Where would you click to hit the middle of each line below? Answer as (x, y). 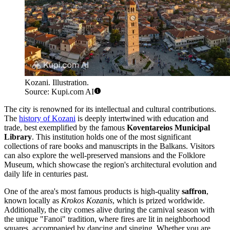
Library (18, 137)
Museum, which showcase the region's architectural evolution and (110, 165)
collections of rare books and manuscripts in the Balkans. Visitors (109, 146)
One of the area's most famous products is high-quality (93, 191)
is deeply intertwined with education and (142, 119)
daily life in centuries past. (46, 174)
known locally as (33, 201)
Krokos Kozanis (87, 201)
